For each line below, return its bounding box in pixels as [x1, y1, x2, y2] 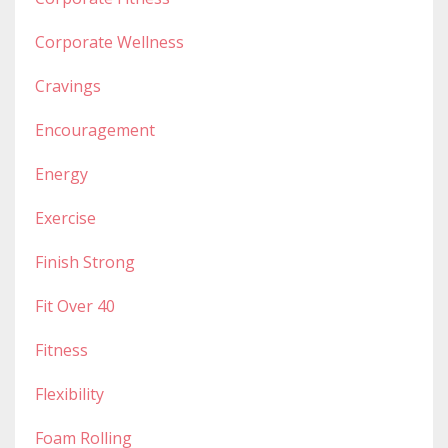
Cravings [35, 74, 101, 97]
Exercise [35, 206, 96, 229]
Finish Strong [35, 250, 135, 273]
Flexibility [35, 382, 104, 405]
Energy [35, 162, 88, 185]
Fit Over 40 [35, 294, 115, 317]
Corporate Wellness [35, 30, 184, 53]
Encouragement [35, 118, 155, 141]
